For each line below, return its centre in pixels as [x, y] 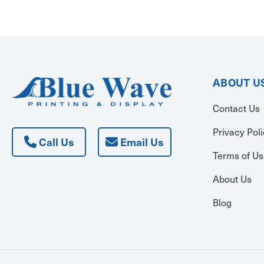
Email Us [141, 142]
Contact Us [236, 108]
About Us [232, 178]
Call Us [55, 142]
